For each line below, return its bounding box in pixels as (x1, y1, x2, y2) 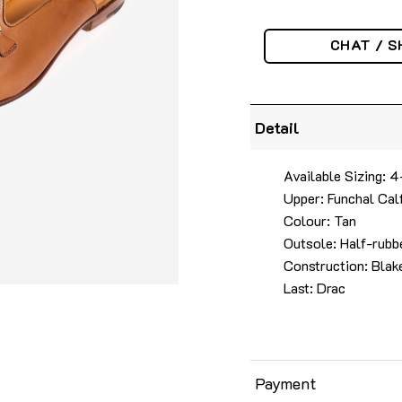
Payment (255, 372, 317, 393)
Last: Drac (283, 277, 345, 297)
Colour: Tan (283, 210, 356, 230)
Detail (255, 117, 301, 137)
